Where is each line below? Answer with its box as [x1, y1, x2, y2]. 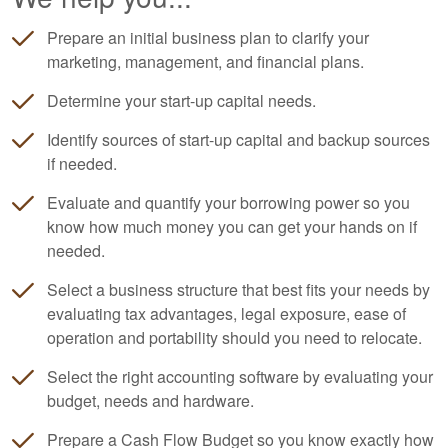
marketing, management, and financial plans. [47, 50, 364, 73]
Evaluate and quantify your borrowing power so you [47, 191, 410, 214]
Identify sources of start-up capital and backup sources [47, 128, 430, 151]
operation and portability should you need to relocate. [47, 326, 422, 349]
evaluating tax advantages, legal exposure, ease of [47, 302, 406, 325]
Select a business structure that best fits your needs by [47, 278, 430, 301]
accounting [157, 365, 235, 388]
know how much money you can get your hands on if [47, 215, 417, 238]
